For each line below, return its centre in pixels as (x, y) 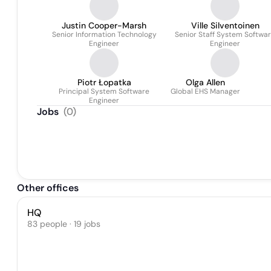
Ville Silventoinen (225, 25)
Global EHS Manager (205, 91)
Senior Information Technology (104, 34)
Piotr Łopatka (104, 82)
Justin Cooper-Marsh (104, 25)
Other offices (48, 188)
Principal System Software (104, 91)
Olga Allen (205, 82)
